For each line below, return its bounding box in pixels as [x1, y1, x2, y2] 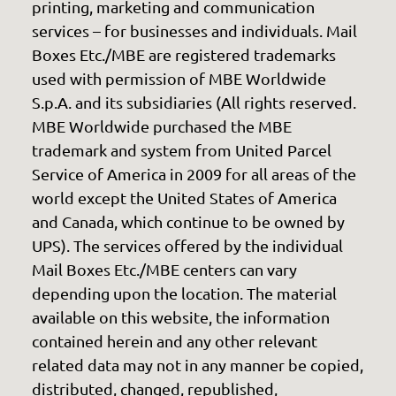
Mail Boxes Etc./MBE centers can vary [31, 260, 297, 279]
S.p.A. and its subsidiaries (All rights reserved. [31, 93, 356, 112]
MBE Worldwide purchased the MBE [31, 117, 292, 136]
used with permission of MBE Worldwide [31, 69, 326, 88]
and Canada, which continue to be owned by [31, 212, 345, 232]
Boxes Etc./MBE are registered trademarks [31, 45, 336, 65]
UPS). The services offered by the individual [31, 236, 343, 255]
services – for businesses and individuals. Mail [31, 21, 357, 41]
